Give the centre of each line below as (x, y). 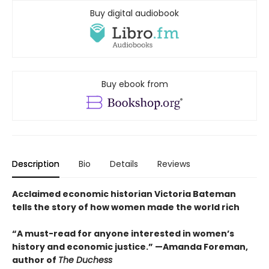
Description (36, 164)
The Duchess (85, 260)
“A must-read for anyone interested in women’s (123, 233)
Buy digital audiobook (134, 14)
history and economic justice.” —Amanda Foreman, (130, 246)
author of (35, 260)
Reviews (174, 164)
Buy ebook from (134, 84)
